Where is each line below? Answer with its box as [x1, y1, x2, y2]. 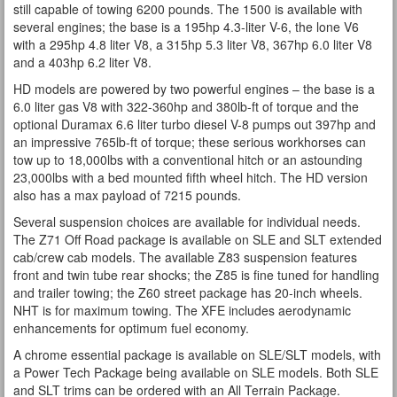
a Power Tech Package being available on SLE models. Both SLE [13, 363, 378, 381]
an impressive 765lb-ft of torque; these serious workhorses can [13, 133, 366, 151]
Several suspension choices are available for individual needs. [13, 213, 361, 230]
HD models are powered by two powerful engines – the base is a [13, 80, 375, 97]
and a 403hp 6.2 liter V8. [13, 53, 152, 71]
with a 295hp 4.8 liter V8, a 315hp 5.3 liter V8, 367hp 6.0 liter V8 [13, 35, 372, 53]
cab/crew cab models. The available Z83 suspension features [13, 248, 357, 266]
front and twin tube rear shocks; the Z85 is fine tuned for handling [13, 266, 379, 284]
